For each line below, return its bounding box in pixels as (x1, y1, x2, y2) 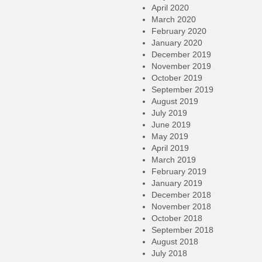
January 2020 (151, 38, 202, 47)
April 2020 (151, 3, 189, 12)
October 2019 (151, 73, 202, 82)
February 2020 (151, 26, 206, 36)
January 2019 (151, 178, 202, 188)
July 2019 (151, 108, 187, 118)
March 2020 (151, 15, 196, 24)
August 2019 (151, 96, 198, 106)
